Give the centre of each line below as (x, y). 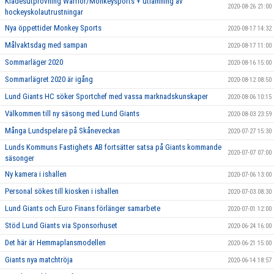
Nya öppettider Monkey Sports (53, 28)
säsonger (20, 158)
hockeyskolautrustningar (44, 12)
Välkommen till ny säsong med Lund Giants (72, 113)
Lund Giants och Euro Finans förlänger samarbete (83, 208)
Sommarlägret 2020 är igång (49, 79)
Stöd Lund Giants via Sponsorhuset (61, 225)
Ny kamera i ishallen (36, 174)
